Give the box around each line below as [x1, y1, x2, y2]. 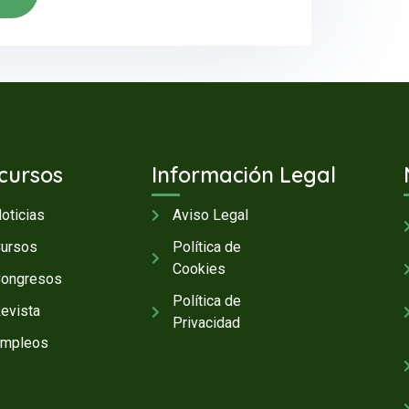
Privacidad [172, 314, 240, 332]
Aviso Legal [172, 206, 248, 225]
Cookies [172, 260, 225, 278]
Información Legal [152, 162, 337, 189]
